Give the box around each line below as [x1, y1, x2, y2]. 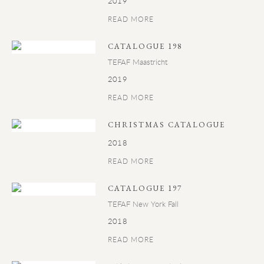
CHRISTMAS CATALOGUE [108, 120, 226, 130]
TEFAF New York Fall [108, 199, 179, 209]
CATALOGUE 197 [108, 183, 183, 193]
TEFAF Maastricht [108, 57, 168, 67]
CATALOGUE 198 [108, 41, 183, 51]
